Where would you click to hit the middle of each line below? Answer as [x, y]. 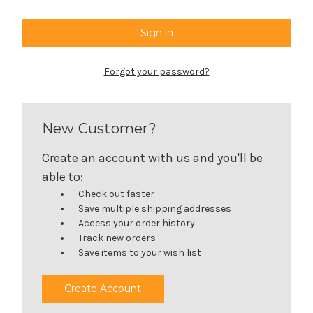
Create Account [103, 288]
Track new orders [117, 238]
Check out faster [117, 194]
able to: [62, 176]
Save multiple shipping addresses [155, 208]
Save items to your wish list [140, 252]
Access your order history [137, 223]
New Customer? [99, 128]
